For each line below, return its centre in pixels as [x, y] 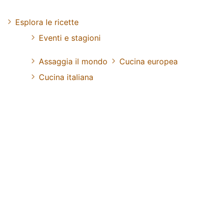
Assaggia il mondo [73, 61]
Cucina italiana [66, 77]
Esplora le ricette [47, 22]
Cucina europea [149, 61]
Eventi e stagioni [70, 38]
